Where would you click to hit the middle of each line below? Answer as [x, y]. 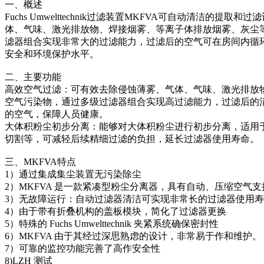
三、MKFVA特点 [40, 161]
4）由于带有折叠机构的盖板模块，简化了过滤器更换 [115, 211]
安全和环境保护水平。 [52, 54]
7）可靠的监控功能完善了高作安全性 [82, 248]
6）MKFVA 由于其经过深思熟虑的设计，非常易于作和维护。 [133, 236]
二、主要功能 [33, 77]
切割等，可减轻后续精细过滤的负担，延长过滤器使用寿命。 [132, 138]
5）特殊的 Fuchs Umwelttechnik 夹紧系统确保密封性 [112, 223]
